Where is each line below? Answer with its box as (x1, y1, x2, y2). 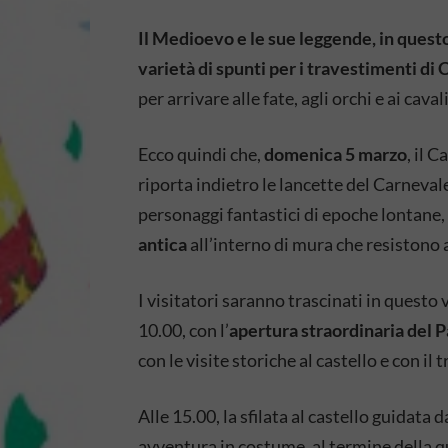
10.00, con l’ (138, 319, 229, 341)
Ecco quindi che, (138, 143, 264, 165)
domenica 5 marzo (264, 143, 407, 165)
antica (138, 233, 187, 255)
